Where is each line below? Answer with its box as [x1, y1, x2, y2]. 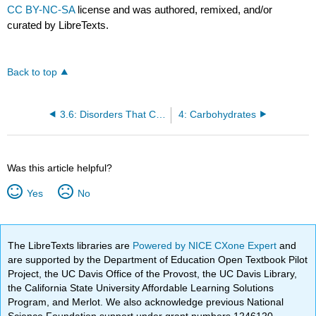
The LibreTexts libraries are [8, 239, 133, 251]
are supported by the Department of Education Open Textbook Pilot [8, 253, 308, 265]
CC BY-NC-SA [7, 3, 78, 16]
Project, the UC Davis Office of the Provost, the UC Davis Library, [8, 267, 298, 279]
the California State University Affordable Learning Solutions [8, 281, 274, 293]
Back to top [7, 66, 58, 78]
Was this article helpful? [7, 162, 113, 174]
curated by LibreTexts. [7, 18, 109, 31]
